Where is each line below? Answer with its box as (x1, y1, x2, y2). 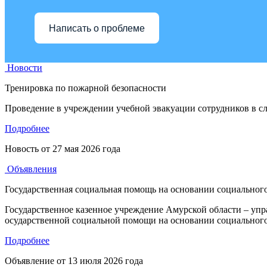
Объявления (5, 164, 57, 174)
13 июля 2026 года (68, 256, 143, 266)
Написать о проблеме (49, 23, 145, 33)
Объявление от (5, 256, 68, 266)
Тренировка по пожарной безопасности (5, 83, 166, 93)
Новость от (5, 144, 52, 154)
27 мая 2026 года (52, 144, 120, 154)
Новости (5, 63, 42, 73)
